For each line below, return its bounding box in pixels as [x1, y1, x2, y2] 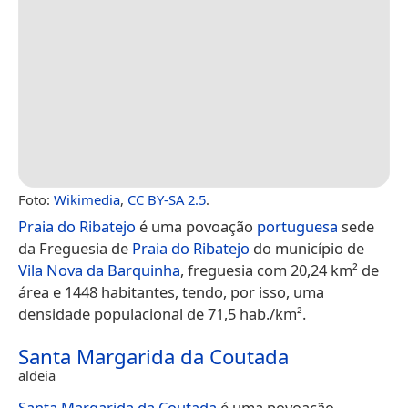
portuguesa [257, 215, 338, 237]
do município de [250, 237, 364, 259]
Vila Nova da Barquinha [18, 259, 180, 280]
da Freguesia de [18, 237, 132, 259]
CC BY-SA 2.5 [127, 189, 206, 209]
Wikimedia [54, 189, 120, 209]
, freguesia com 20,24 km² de [180, 259, 379, 280]
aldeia [18, 365, 56, 384]
